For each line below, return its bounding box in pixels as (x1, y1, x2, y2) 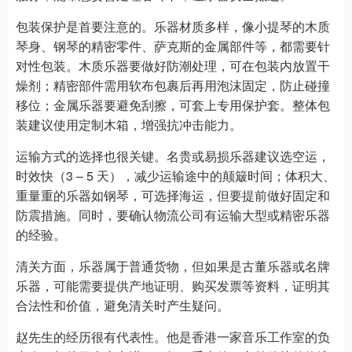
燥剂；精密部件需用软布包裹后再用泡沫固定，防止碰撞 (16, 75, 330, 94)
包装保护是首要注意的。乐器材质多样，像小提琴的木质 (16, 16, 330, 35)
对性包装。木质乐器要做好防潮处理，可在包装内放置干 (16, 56, 330, 75)
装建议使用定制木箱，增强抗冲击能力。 (16, 115, 242, 134)
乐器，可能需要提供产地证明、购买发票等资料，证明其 (16, 276, 330, 295)
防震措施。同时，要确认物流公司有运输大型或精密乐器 (16, 205, 330, 224)
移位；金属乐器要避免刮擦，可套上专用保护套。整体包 (16, 95, 330, 114)
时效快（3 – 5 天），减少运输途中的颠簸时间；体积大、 (16, 166, 335, 185)
